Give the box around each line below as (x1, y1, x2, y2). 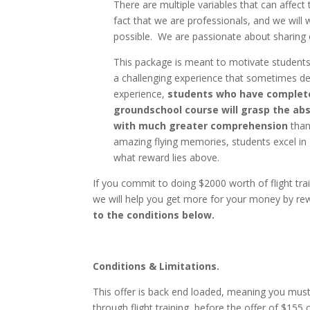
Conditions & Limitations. (93, 259, 220, 273)
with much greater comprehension (113, 119, 289, 132)
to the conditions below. (93, 208, 215, 221)
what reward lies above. (113, 151, 220, 164)
